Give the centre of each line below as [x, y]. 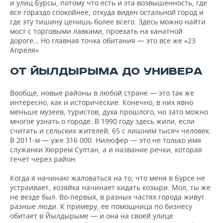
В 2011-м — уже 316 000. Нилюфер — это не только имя [106, 140]
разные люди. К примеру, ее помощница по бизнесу [101, 207]
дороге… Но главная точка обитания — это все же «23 [103, 41]
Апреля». [25, 50]
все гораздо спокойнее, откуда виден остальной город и [107, 12]
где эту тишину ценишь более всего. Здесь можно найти [108, 22]
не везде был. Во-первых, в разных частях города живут [107, 197]
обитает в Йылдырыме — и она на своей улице [92, 216]
